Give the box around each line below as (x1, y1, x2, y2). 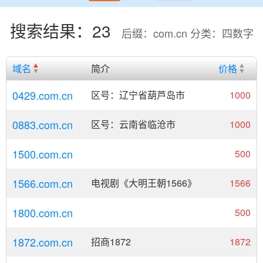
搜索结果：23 (9, 19, 116, 42)
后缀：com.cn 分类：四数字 (121, 25, 254, 41)
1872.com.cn (12, 234, 73, 249)
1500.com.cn (12, 146, 73, 161)
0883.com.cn (12, 117, 73, 132)
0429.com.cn (12, 87, 73, 103)
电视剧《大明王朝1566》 (91, 176, 197, 190)
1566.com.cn (12, 176, 73, 191)
